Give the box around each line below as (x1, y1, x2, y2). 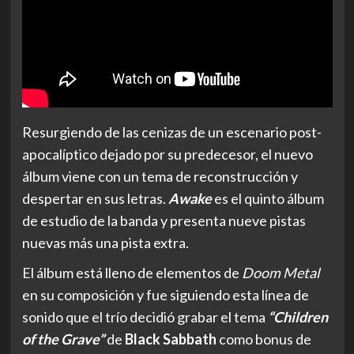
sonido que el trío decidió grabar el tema (21, 307, 268, 326)
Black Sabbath (124, 330, 217, 348)
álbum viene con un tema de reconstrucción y (21, 167, 298, 185)
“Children (267, 307, 328, 326)
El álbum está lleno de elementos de (21, 263, 239, 281)
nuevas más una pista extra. (21, 233, 189, 251)
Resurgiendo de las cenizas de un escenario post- (21, 122, 322, 141)
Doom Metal (239, 263, 320, 281)
